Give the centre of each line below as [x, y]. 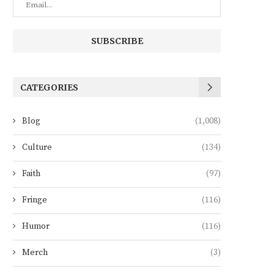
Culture [37, 148]
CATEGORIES [49, 88]
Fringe [35, 200]
